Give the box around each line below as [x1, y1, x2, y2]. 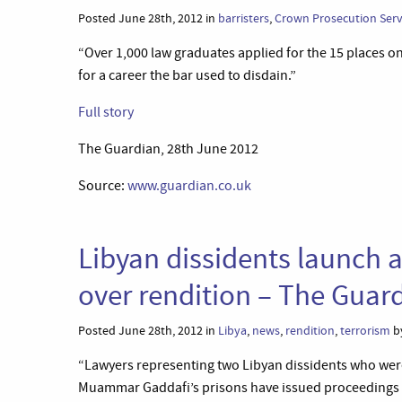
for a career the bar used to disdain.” [78, 66, 296, 84]
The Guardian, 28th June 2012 [78, 140, 258, 158]
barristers [218, 10, 269, 27]
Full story [78, 103, 134, 121]
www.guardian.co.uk [127, 177, 251, 195]
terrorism [340, 322, 390, 339]
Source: [78, 177, 127, 195]
